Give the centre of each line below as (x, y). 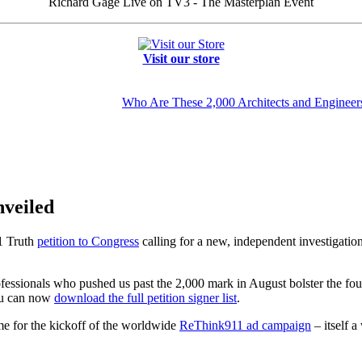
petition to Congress (88, 241)
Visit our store (181, 59)
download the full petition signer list (145, 297)
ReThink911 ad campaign (245, 325)
